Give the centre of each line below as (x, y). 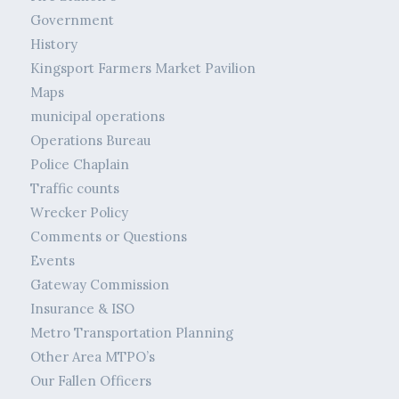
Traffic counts (74, 189)
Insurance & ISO (82, 309)
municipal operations (97, 117)
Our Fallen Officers (90, 381)
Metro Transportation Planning (131, 333)
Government (72, 20)
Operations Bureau (90, 141)
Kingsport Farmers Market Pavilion (142, 69)
